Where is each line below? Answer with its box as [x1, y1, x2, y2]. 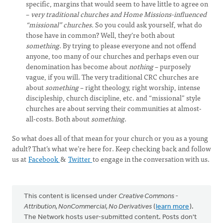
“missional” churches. [26, 19, 94, 30]
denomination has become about [26, 61, 129, 72]
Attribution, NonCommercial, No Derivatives [24, 203, 152, 211]
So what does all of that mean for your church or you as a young [12, 132, 208, 143]
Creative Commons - [118, 193, 178, 200]
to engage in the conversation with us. [93, 153, 210, 164]
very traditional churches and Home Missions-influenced [29, 8, 207, 19]
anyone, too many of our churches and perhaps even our [26, 50, 199, 61]
